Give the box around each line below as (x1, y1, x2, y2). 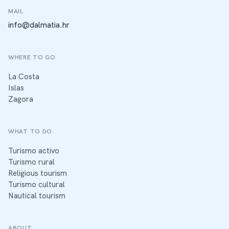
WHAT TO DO (8, 127, 52, 135)
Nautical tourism (8, 191, 65, 201)
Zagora (8, 94, 33, 105)
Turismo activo (8, 146, 59, 156)
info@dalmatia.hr (8, 20, 70, 31)
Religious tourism (8, 168, 67, 179)
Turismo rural (8, 157, 55, 168)
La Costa (8, 72, 39, 82)
